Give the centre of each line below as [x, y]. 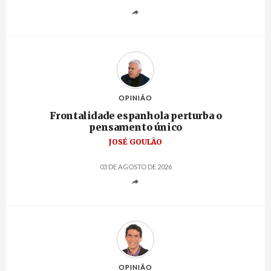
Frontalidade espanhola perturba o [135, 116]
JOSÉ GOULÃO [135, 142]
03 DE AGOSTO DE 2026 [135, 167]
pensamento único [135, 127]
